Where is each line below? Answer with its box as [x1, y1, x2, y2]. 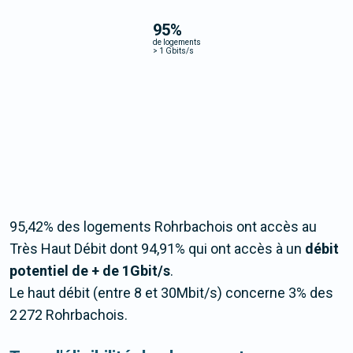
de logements [152, 37, 201, 46]
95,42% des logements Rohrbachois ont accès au [9, 218, 317, 236]
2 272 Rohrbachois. [9, 307, 128, 324]
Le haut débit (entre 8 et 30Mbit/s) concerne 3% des [9, 284, 333, 302]
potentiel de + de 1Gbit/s [9, 262, 170, 280]
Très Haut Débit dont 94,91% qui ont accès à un [9, 240, 305, 258]
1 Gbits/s [157, 46, 194, 55]
